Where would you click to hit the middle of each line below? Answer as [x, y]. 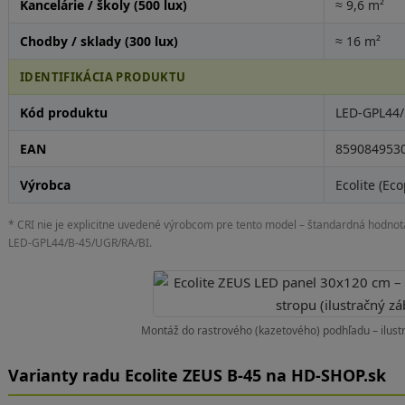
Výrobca [45, 185]
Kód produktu [63, 113]
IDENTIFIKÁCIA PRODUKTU [103, 77]
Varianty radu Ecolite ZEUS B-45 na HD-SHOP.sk [197, 375]
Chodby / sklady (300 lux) [99, 41]
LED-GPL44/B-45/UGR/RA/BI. [80, 243]
